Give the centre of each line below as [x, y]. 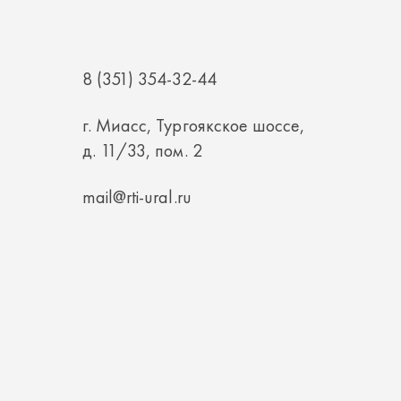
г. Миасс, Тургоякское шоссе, [194, 52]
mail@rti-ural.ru [137, 124]
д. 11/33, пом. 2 [142, 77]
